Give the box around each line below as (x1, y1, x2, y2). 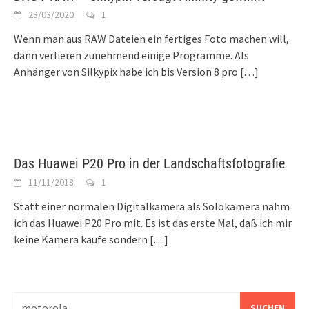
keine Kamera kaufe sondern (14, 232, 148, 246)
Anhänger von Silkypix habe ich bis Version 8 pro (14, 64, 238, 79)
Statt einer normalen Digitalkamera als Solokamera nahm (14, 199, 290, 213)
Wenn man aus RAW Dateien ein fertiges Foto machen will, (14, 31, 289, 46)
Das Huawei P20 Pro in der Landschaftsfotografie (14, 154, 285, 172)
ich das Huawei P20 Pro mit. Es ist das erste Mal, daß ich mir (14, 215, 292, 230)
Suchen (13, 292, 47, 307)
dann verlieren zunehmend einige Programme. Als (14, 48, 249, 62)
